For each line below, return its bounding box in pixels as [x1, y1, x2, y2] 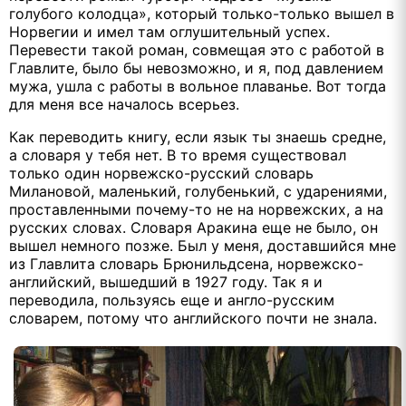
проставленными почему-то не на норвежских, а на [9, 200, 383, 219]
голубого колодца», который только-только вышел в [9, 5, 394, 24]
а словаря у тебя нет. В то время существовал [9, 146, 346, 165]
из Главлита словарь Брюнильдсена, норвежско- [9, 255, 363, 274]
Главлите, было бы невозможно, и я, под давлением [9, 59, 383, 78]
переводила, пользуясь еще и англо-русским [9, 291, 334, 310]
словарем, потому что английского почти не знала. [9, 309, 377, 328]
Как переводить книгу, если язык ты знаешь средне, [9, 128, 386, 147]
